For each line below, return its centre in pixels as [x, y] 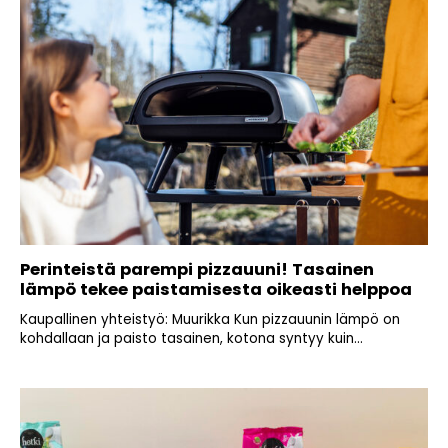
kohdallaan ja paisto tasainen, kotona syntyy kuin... [191, 339]
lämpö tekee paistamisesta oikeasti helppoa [216, 290]
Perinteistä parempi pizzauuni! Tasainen [197, 270]
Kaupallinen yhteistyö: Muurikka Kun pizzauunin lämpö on [210, 320]
